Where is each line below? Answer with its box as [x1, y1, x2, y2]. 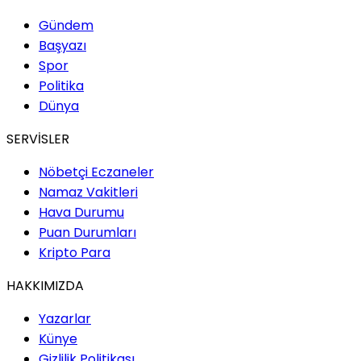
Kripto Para [39, 243, 110, 262]
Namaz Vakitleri [39, 182, 138, 201]
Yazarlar [39, 309, 91, 328]
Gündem [39, 15, 93, 35]
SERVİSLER [6, 129, 69, 148]
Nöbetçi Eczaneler [39, 162, 154, 181]
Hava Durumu [39, 202, 124, 222]
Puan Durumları [39, 222, 136, 242]
